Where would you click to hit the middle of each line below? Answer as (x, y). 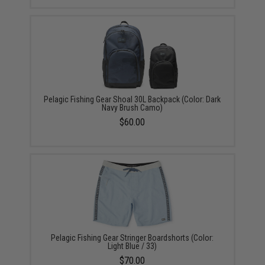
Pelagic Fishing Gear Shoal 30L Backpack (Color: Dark (132, 99)
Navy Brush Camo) (132, 108)
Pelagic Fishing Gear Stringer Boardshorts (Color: (132, 238)
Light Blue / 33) (132, 246)
